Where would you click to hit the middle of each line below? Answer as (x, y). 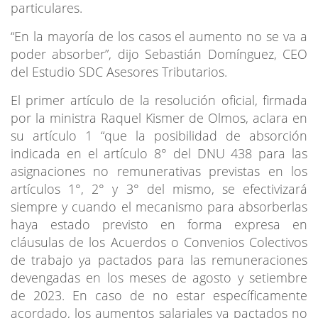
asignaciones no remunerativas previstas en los (159, 171)
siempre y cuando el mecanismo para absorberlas (159, 206)
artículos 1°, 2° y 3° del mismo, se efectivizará (159, 188)
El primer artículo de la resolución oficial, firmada (159, 100)
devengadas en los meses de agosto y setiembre (159, 277)
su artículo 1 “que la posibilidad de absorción (159, 135)
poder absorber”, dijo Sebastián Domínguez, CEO (159, 54)
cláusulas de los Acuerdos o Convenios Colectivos (159, 242)
